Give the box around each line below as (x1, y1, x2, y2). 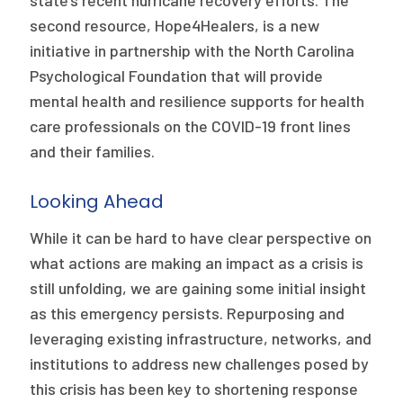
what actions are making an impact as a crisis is (30, 253, 364, 273)
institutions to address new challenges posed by (30, 354, 370, 373)
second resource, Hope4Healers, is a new (30, 15, 320, 35)
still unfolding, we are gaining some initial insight (30, 278, 367, 298)
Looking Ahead (30, 189, 165, 214)
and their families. (30, 141, 156, 161)
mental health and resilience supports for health (30, 91, 365, 111)
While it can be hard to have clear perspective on (30, 228, 372, 247)
